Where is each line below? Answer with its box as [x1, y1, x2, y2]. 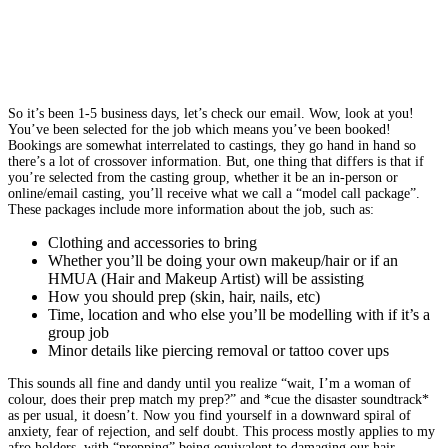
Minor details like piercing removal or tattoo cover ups [48, 341, 393, 359]
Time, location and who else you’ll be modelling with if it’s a [48, 305, 430, 323]
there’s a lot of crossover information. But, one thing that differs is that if [8, 153, 424, 169]
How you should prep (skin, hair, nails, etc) [48, 287, 320, 305]
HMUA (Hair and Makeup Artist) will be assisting [48, 269, 364, 287]
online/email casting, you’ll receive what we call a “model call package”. [8, 185, 420, 201]
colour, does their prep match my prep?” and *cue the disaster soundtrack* [8, 391, 429, 407]
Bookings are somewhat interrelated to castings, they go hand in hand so [8, 137, 416, 153]
